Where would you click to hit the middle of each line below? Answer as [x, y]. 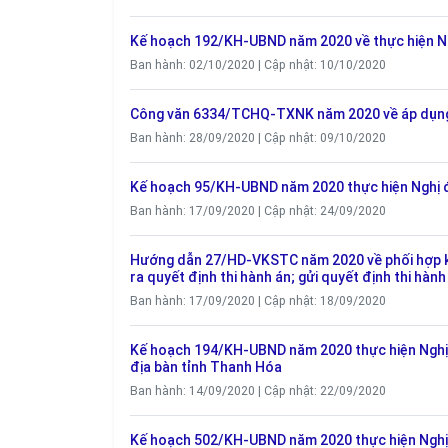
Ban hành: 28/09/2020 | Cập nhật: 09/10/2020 [258, 138]
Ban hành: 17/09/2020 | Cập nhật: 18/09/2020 [258, 301]
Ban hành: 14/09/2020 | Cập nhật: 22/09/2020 [258, 391]
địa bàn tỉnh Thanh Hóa [206, 367]
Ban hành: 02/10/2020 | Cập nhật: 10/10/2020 [258, 65]
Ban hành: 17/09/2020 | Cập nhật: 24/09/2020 [258, 211]
